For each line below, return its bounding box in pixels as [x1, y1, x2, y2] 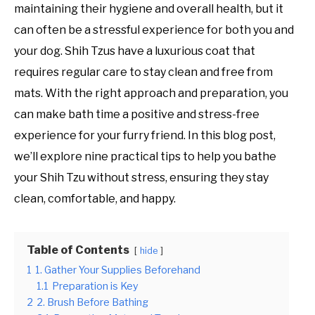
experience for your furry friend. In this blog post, [14, 129, 276, 143]
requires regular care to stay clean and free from [14, 65, 273, 79]
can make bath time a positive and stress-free [14, 108, 259, 122]
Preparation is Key [52, 280, 139, 293]
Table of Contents [27, 243, 129, 257]
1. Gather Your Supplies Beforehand [35, 264, 200, 277]
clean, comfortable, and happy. [14, 192, 176, 206]
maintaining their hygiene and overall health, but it [14, 2, 283, 16]
